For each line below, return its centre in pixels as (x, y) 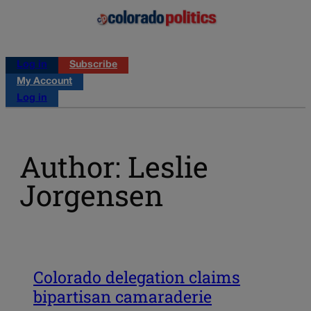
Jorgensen (91, 195)
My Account (44, 81)
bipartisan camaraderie (123, 296)
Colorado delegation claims (137, 277)
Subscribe (93, 65)
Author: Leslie (114, 167)
